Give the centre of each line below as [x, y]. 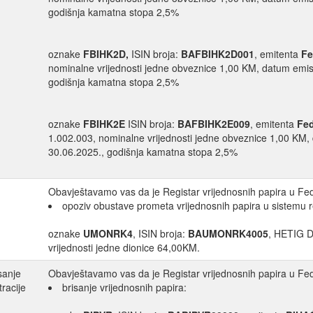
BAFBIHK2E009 [214, 124]
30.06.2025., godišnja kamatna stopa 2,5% [143, 152]
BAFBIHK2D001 [218, 54]
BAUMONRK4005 [228, 234]
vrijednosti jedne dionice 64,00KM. [124, 248]
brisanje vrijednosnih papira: [124, 287]
